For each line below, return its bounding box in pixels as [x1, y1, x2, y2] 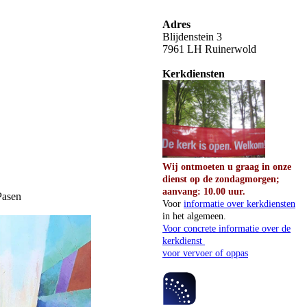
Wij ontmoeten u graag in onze [162, 162, 291, 172]
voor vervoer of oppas [162, 248, 248, 258]
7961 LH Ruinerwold [162, 43, 256, 55]
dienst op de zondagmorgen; [162, 174, 280, 184]
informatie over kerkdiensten [184, 199, 295, 209]
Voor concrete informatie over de [162, 223, 291, 234]
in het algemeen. [162, 211, 226, 221]
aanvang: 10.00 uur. [162, 186, 245, 197]
